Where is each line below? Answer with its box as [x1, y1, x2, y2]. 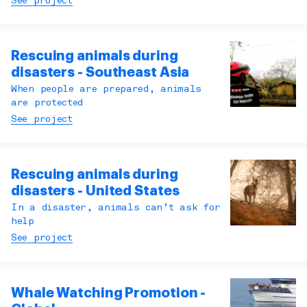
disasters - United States [11, 184, 180, 199]
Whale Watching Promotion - [11, 286, 206, 301]
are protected [11, 99, 84, 108]
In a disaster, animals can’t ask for [11, 204, 221, 213]
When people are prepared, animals [11, 85, 202, 95]
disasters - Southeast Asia [11, 65, 190, 80]
